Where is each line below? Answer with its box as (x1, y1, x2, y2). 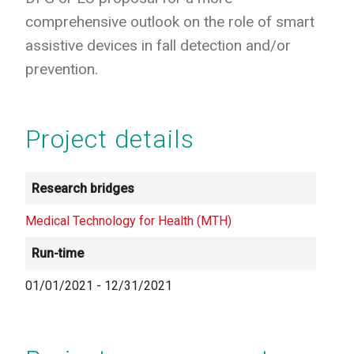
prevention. (25, 59, 98, 78)
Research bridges (32, 180, 134, 196)
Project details (25, 123, 194, 154)
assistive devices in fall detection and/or (25, 36, 291, 55)
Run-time (32, 245, 84, 261)
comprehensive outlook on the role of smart (25, 12, 314, 31)
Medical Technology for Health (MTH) (25, 213, 232, 228)
